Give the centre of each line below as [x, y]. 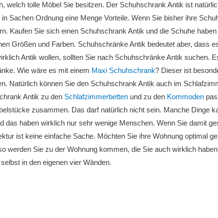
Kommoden [185, 97]
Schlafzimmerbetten [96, 97]
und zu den [147, 97]
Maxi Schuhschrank [123, 70]
